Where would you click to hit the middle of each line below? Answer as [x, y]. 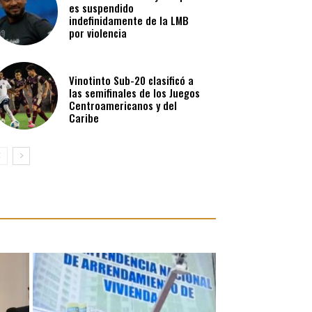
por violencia [98, 33]
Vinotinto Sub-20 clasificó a [132, 80]
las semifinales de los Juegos [135, 92]
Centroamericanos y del [123, 105]
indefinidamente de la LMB [129, 21]
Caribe [84, 117]
